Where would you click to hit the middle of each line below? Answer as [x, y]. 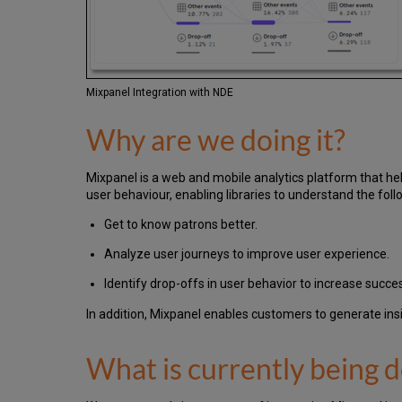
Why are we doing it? [216, 140]
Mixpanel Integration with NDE [160, 93]
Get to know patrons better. [181, 225]
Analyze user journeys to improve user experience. [247, 254]
